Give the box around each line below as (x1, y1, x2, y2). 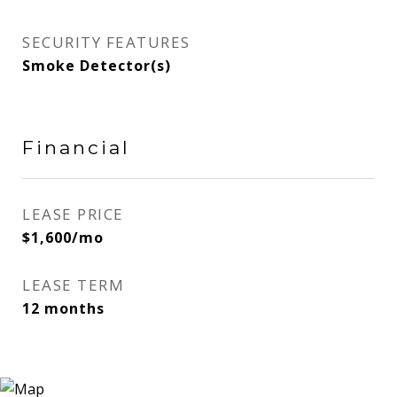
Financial (22, 136, 130, 159)
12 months (22, 299, 105, 318)
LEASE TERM (22, 275, 124, 295)
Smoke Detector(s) (22, 56, 171, 75)
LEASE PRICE (22, 204, 124, 224)
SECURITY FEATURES (22, 32, 191, 52)
